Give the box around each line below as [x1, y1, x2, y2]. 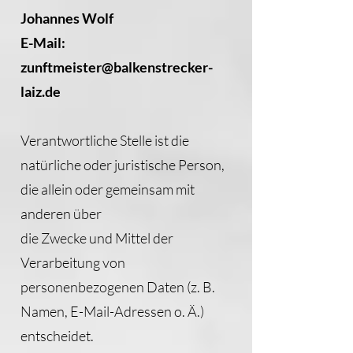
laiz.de [20, 83, 61, 100]
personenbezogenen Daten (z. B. [20, 278, 215, 295]
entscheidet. [20, 327, 94, 344]
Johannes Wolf [20, 9, 113, 27]
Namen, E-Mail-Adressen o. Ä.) [20, 303, 204, 320]
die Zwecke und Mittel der [20, 229, 173, 247]
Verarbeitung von [20, 254, 125, 271]
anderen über [20, 205, 102, 222]
